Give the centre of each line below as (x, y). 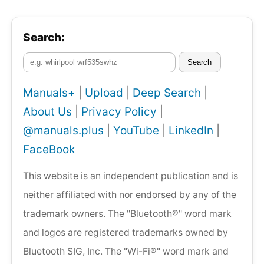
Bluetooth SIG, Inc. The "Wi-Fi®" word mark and (126, 251)
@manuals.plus (63, 131)
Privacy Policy (119, 112)
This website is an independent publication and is (131, 176)
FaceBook (49, 150)
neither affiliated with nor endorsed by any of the (130, 194)
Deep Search (167, 93)
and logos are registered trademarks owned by (126, 232)
